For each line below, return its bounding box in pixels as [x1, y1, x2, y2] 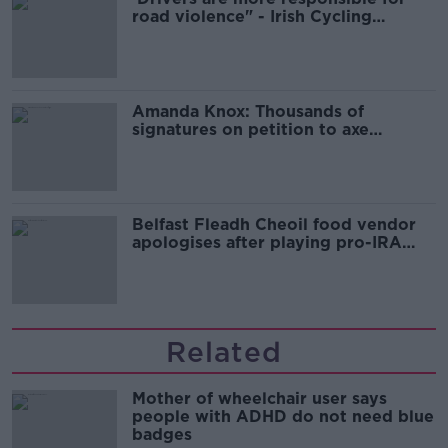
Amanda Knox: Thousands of [132, 101, 364, 121]
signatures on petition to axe [132, 119, 369, 139]
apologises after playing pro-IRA [132, 232, 402, 252]
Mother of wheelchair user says [132, 388, 387, 408]
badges [132, 424, 192, 444]
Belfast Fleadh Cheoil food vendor [132, 214, 416, 234]
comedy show [132, 137, 246, 157]
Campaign [132, 24, 214, 44]
